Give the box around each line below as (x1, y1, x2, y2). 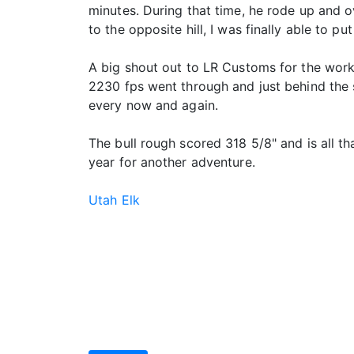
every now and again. (88, 97, 219, 114)
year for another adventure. (88, 154, 255, 171)
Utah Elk (88, 192, 140, 209)
